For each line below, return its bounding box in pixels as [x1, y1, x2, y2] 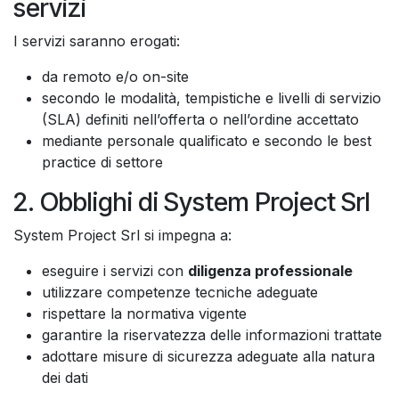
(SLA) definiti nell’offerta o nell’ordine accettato [42, 110, 359, 128]
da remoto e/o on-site [42, 67, 189, 85]
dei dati [42, 368, 88, 387]
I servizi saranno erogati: [13, 31, 180, 50]
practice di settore [42, 152, 163, 171]
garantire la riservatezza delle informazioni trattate [42, 325, 382, 344]
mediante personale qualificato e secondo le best [42, 131, 371, 150]
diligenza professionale [188, 261, 353, 280]
